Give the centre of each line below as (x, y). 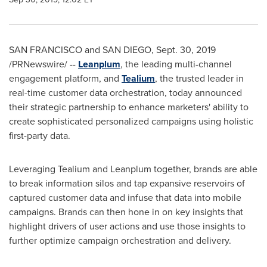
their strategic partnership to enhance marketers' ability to (129, 107)
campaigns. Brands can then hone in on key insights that (126, 212)
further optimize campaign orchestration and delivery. (121, 240)
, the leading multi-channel (176, 64)
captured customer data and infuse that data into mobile (125, 198)
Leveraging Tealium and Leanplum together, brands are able (133, 169)
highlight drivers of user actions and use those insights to (127, 226)
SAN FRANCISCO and (56, 50)
